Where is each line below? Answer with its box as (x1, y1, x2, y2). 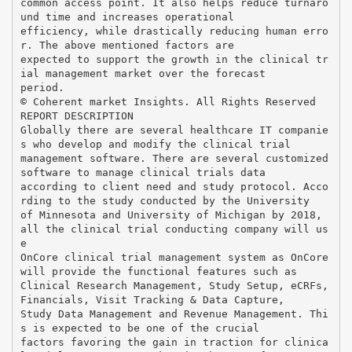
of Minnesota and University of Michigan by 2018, (20, 208, 322, 221)
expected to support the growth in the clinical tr (20, 53, 328, 65)
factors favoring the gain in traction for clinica (20, 335, 328, 348)
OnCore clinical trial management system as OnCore (20, 251, 328, 263)
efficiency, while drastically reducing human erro (20, 24, 328, 37)
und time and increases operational (20, 10, 234, 23)
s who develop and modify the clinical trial (20, 137, 291, 150)
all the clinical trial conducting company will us (20, 222, 328, 235)
